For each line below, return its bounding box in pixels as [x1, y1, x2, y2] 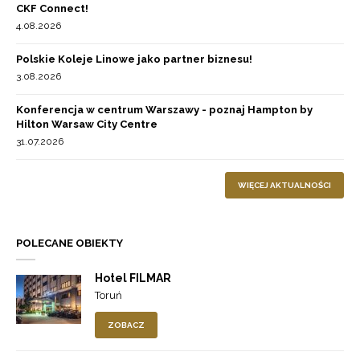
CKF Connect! [16, 2, 88, 15]
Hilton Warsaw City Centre [16, 118, 157, 131]
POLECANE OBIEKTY [16, 237, 123, 250]
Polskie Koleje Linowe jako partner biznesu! [16, 53, 252, 66]
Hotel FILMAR [95, 272, 171, 285]
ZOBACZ [108, 321, 145, 330]
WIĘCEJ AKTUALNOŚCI [238, 181, 331, 190]
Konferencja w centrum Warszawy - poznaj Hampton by [16, 104, 313, 117]
